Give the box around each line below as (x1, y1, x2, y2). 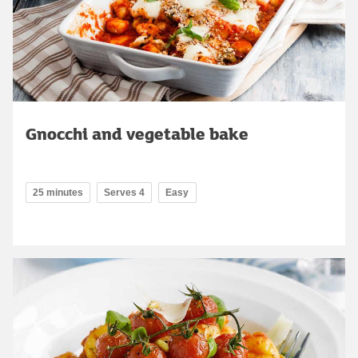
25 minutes (33, 186, 83, 198)
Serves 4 (104, 186, 145, 198)
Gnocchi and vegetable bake (26, 121, 249, 145)
